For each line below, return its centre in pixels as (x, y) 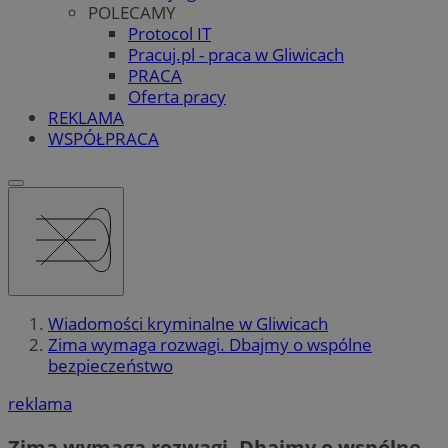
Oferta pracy (177, 96)
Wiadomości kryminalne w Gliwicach (188, 324)
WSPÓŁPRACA (103, 138)
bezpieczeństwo (110, 366)
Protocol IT (169, 33)
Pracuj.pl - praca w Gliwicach (236, 54)
